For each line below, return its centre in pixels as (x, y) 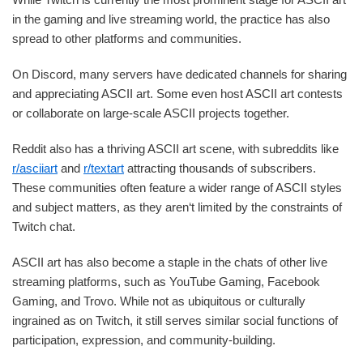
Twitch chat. (44, 227)
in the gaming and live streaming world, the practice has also (171, 19)
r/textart (104, 169)
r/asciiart (35, 169)
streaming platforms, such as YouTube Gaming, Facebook (166, 282)
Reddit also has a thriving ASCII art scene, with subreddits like (175, 149)
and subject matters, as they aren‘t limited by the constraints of (177, 207)
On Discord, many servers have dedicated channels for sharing (179, 75)
